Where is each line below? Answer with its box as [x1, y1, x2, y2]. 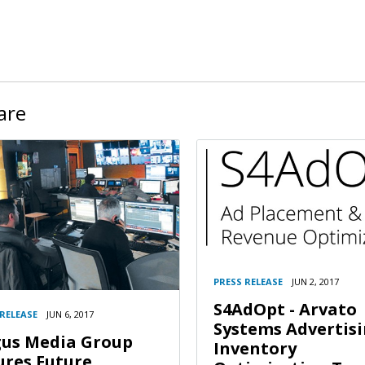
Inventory [213, 337, 297, 360]
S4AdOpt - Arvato [213, 298, 357, 321]
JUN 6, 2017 [46, 307, 94, 320]
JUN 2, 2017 [292, 275, 339, 288]
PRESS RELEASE [213, 275, 283, 288]
